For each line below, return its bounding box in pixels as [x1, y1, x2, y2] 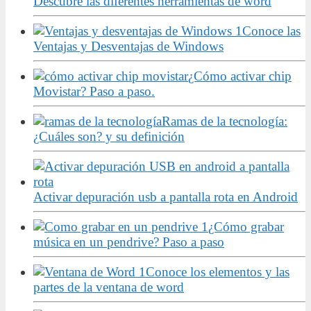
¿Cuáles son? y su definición [33, 128, 185, 144]
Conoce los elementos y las [146, 264, 289, 279]
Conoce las [242, 23, 301, 38]
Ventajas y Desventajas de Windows [33, 38, 224, 53]
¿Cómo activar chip [188, 68, 292, 83]
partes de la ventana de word [33, 279, 184, 294]
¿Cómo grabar [208, 219, 284, 234]
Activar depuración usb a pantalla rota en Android [33, 189, 298, 204]
